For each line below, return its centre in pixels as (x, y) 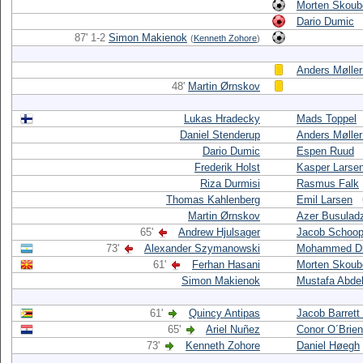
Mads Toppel (327, 119)
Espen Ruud (325, 151)
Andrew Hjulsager (219, 232)
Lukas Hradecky (222, 119)
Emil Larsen (325, 200)
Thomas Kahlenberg (213, 200)
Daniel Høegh (328, 346)
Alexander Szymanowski (202, 248)
